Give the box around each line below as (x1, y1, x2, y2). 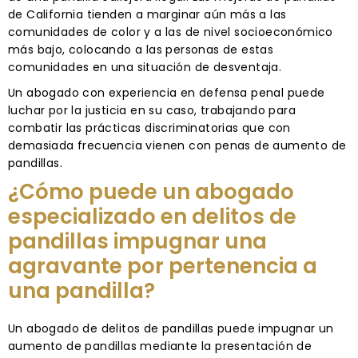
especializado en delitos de (8, 201, 296, 231)
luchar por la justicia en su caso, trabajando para (8, 101, 296, 118)
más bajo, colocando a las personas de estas (8, 41, 274, 58)
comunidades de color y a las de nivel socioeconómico (8, 23, 333, 40)
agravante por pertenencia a (8, 251, 317, 280)
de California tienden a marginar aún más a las (8, 6, 287, 22)
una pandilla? (8, 276, 155, 305)
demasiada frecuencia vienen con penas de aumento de (8, 137, 347, 153)
